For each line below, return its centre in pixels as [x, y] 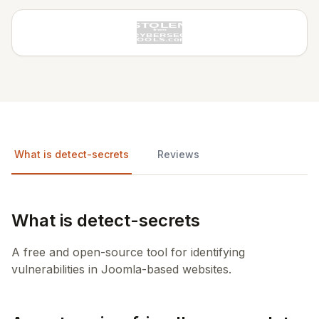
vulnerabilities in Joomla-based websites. [121, 269]
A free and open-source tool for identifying [128, 252]
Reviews [178, 154]
